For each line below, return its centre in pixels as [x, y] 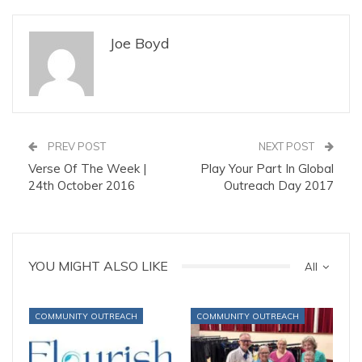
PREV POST [76, 147]
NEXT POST [288, 147]
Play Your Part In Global [267, 169]
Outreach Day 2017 [279, 186]
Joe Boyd [140, 44]
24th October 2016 [82, 186]
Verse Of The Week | [87, 169]
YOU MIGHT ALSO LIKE [99, 266]
